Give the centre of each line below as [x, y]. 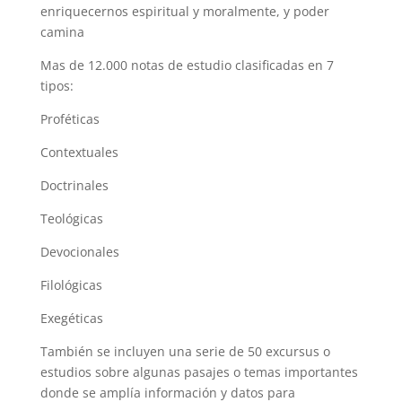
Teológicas [71, 219]
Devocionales [79, 252]
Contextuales [79, 153]
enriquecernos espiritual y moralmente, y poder [184, 12]
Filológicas [71, 285]
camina [62, 32]
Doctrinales [74, 186]
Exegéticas [71, 319]
